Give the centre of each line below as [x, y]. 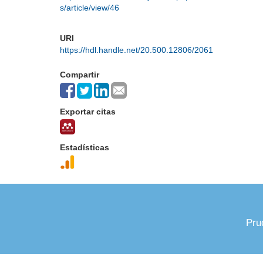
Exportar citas [88, 112]
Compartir [80, 75]
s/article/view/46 [90, 8]
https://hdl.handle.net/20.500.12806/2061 [136, 50]
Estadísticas [85, 147]
